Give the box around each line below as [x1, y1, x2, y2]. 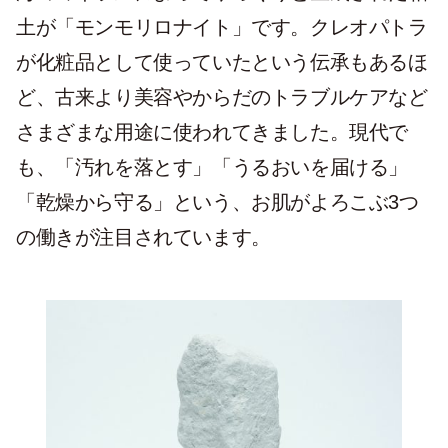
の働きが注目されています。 [16, 226, 271, 248]
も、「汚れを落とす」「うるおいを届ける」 [16, 156, 408, 178]
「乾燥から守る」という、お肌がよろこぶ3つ [16, 191, 419, 213]
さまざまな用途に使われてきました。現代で [16, 121, 409, 143]
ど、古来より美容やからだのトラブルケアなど [16, 86, 428, 108]
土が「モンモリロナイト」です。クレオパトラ [16, 16, 428, 38]
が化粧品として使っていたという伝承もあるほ [16, 51, 428, 73]
